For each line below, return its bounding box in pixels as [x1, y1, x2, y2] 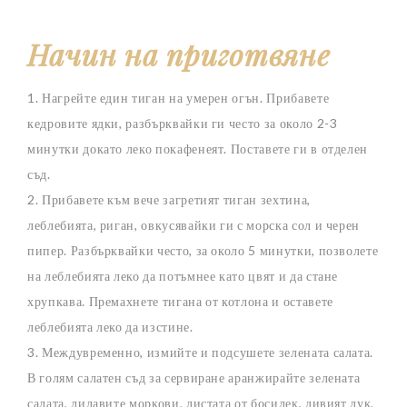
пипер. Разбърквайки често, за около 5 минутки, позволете [27, 242, 379, 258]
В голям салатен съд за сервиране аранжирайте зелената [27, 369, 361, 385]
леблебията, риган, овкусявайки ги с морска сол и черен [27, 216, 361, 233]
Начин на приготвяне [27, 34, 331, 74]
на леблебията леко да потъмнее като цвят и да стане [27, 267, 339, 283]
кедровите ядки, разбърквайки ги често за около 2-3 [27, 114, 338, 131]
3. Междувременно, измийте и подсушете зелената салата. [27, 343, 374, 360]
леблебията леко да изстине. [27, 318, 194, 334]
